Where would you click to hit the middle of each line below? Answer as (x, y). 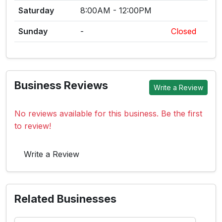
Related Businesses (65, 199)
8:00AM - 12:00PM (116, 10)
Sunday (33, 31)
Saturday (36, 10)
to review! (33, 126)
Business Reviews (61, 85)
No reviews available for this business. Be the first (108, 113)
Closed (184, 31)
